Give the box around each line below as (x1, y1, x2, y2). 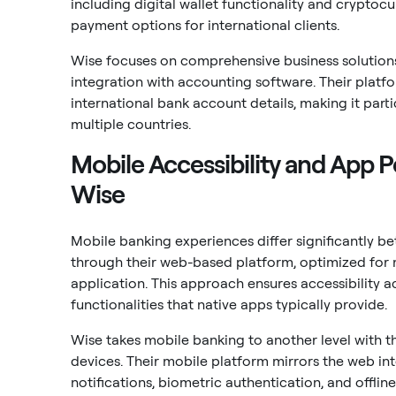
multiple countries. (71, 116, 191, 133)
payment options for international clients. (71, 17, 339, 34)
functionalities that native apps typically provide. (71, 296, 387, 313)
